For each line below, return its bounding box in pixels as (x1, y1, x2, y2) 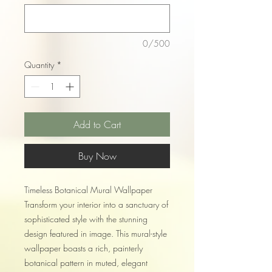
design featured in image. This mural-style (24, 228, 167, 240)
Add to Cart (73, 118, 121, 132)
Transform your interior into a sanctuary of (24, 199, 168, 211)
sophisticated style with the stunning (24, 213, 148, 225)
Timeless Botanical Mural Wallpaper (24, 184, 152, 196)
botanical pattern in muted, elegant (24, 257, 148, 269)
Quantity (24, 59, 54, 71)
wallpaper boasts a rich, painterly (24, 242, 143, 254)
